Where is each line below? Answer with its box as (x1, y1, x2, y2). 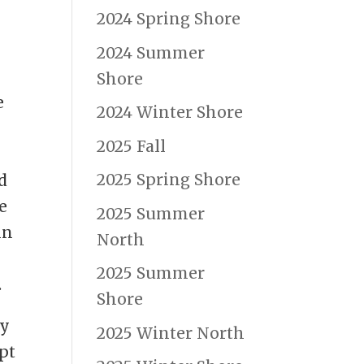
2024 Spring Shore (97, 9, 241, 29)
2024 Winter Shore (97, 102, 244, 123)
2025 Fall (97, 136, 167, 156)
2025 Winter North (97, 323, 245, 343)
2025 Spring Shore (97, 170, 241, 190)
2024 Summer (97, 42, 206, 63)
